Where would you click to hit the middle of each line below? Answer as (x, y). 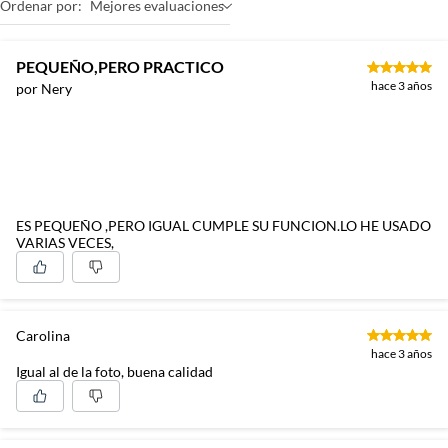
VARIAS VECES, (65, 242)
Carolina (43, 335)
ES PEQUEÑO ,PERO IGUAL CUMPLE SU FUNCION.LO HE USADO (223, 225)
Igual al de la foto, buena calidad (114, 371)
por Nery (44, 88)
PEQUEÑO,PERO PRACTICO (120, 66)
